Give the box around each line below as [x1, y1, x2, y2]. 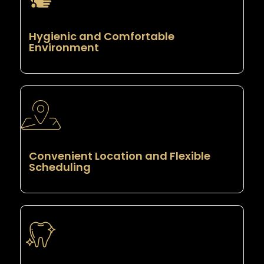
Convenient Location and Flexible [29, 148, 210, 163]
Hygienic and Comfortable [29, 29, 174, 44]
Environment [29, 40, 99, 55]
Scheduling [29, 160, 91, 174]
